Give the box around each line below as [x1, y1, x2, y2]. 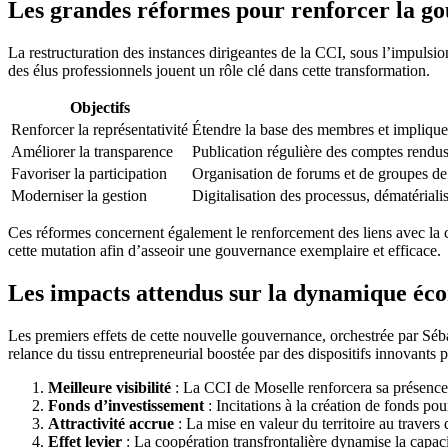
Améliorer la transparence [11, 142, 173, 160]
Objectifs [69, 98, 130, 116]
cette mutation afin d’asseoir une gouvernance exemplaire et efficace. [8, 241, 441, 259]
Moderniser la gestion [11, 186, 147, 204]
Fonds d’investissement [48, 396, 204, 414]
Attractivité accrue [48, 414, 174, 432]
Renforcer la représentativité [11, 120, 188, 138]
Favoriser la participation [11, 164, 167, 182]
